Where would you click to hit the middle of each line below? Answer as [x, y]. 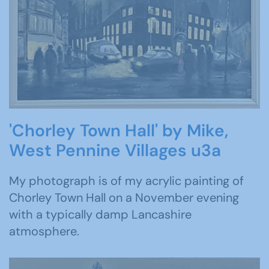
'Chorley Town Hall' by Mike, [119, 130]
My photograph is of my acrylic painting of [126, 180]
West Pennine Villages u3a [115, 150]
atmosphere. [44, 231]
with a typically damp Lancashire [100, 214]
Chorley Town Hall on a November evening [124, 197]
